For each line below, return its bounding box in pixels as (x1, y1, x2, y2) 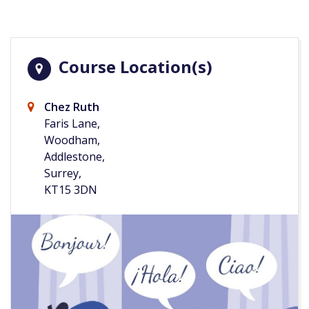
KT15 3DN (44, 182, 97, 198)
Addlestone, (44, 149, 105, 165)
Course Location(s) (54, 55, 212, 79)
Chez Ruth (44, 99, 99, 115)
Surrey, (44, 166, 81, 181)
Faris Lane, (44, 116, 100, 132)
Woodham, (44, 132, 100, 148)
